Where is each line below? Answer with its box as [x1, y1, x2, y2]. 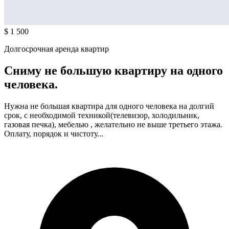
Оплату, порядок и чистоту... [4, 129, 103, 138]
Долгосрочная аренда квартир [4, 44, 109, 53]
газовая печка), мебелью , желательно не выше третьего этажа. [4, 120, 222, 129]
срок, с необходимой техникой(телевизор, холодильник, [4, 110, 199, 120]
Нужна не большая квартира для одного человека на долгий [4, 101, 214, 110]
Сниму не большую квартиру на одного [4, 63, 223, 77]
